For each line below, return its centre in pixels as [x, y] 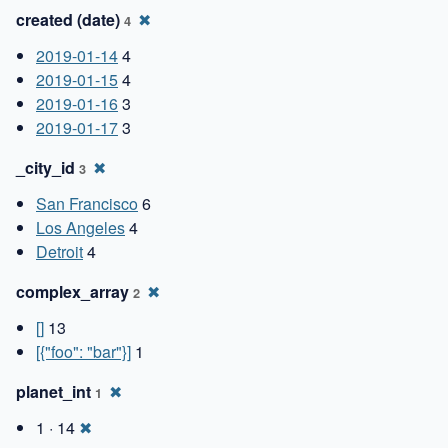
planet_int [55, 391]
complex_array [74, 291]
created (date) [70, 19]
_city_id [47, 167]
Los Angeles [80, 227]
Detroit [59, 251]
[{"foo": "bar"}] [83, 351]
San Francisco [87, 203]
